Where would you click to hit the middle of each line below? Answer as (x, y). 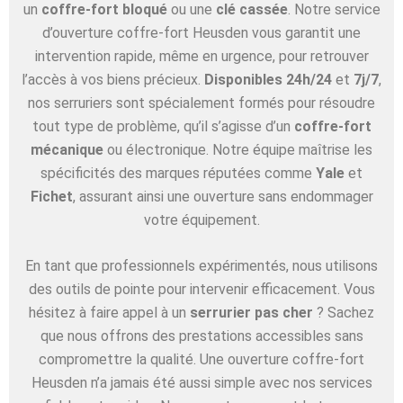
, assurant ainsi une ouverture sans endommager (223, 196)
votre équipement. (201, 219)
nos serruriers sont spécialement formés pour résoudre (201, 103)
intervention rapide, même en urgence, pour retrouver (201, 56)
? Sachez (344, 313)
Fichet (51, 196)
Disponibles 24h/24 (268, 79)
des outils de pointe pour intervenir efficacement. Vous (201, 290)
